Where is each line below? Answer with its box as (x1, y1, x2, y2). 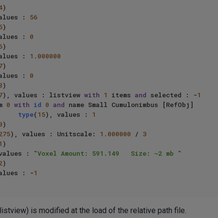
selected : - (146, 91, 197, 100)
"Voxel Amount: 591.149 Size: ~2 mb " (34, 149, 182, 158)
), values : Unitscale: (10, 129, 100, 139)
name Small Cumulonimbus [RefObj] (65, 100, 194, 109)
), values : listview (2, 91, 84, 100)
